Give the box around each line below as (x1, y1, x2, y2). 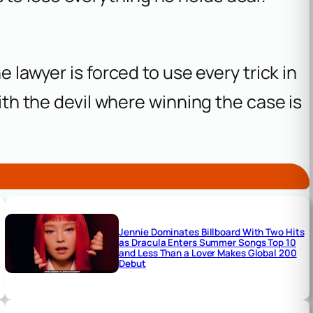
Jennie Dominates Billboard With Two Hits (119, 225, 305, 238)
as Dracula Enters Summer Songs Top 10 (119, 235, 296, 249)
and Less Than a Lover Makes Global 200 (119, 246, 297, 259)
